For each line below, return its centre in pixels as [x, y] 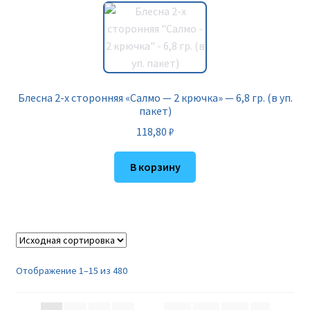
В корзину [155, 167]
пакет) [155, 110]
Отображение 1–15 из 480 [71, 271]
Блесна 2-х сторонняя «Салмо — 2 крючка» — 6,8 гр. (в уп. [155, 97]
